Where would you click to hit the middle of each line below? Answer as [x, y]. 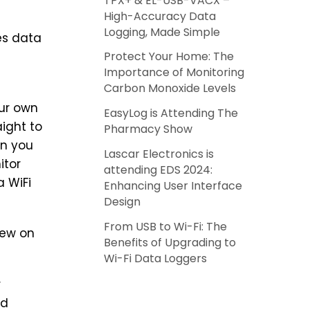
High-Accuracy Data [160, 16]
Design [122, 202]
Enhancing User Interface [173, 186]
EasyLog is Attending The [171, 113]
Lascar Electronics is [159, 154]
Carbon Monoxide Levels [170, 89]
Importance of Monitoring [174, 73]
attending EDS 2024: [158, 170]
